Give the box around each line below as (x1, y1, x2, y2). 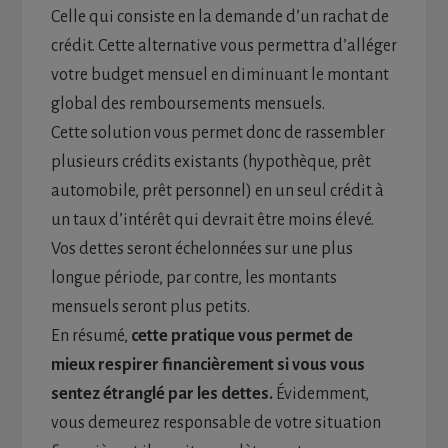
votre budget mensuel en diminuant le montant (50, 66, 389, 85)
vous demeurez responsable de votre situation (50, 414, 381, 433)
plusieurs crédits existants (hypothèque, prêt (50, 153, 371, 172)
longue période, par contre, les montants (50, 269, 337, 288)
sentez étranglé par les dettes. (50, 385, 273, 404)
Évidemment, (272, 385, 369, 404)
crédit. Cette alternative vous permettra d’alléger (50, 37, 397, 56)
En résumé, (50, 327, 131, 346)
